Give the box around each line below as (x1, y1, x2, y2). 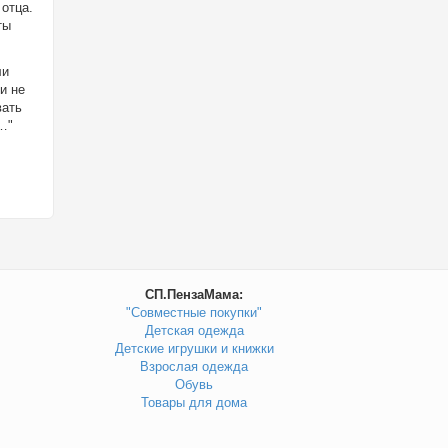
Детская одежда (144, 323, 244, 338)
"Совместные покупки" (126, 305, 262, 320)
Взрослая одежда (140, 359, 248, 374)
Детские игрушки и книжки (114, 341, 274, 356)
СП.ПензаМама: (145, 287, 243, 302)
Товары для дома (141, 395, 247, 410)
